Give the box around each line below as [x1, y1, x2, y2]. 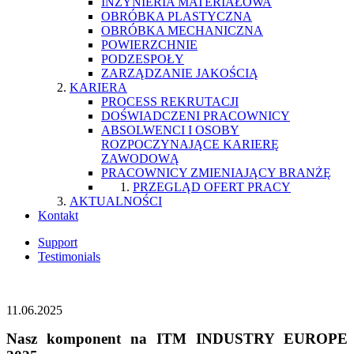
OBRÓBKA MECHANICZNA [101, 24, 263, 37]
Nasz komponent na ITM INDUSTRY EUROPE [6, 330, 348, 347]
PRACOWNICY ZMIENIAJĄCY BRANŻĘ [101, 166, 331, 179]
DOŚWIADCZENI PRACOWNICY [101, 109, 290, 122]
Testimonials [38, 250, 100, 263]
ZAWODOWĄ [101, 152, 179, 165]
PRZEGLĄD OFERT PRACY [133, 180, 291, 194]
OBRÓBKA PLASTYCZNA [101, 9, 252, 23]
